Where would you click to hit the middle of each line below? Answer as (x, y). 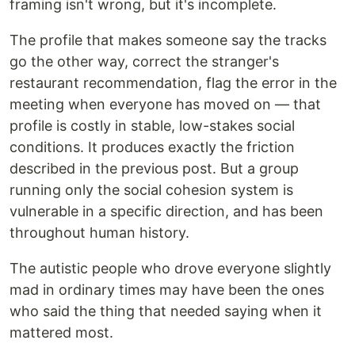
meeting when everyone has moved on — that (165, 105)
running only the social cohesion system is (151, 190)
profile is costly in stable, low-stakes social (152, 126)
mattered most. (61, 333)
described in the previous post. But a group (154, 169)
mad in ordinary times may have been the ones (167, 290)
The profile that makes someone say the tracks (168, 40)
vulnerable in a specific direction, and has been (166, 212)
